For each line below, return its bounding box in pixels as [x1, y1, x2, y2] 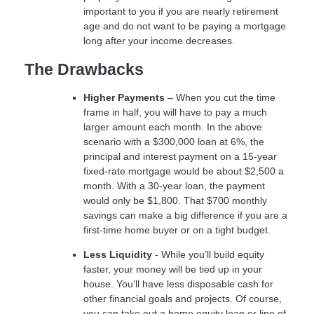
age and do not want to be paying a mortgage [83, 20, 286, 32]
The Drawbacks [25, 60, 144, 78]
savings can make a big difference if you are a [83, 210, 287, 221]
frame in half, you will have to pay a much [83, 107, 267, 118]
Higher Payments [83, 92, 165, 104]
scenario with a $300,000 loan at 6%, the [83, 136, 264, 148]
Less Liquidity [83, 249, 152, 261]
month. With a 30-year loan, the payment [83, 180, 265, 192]
